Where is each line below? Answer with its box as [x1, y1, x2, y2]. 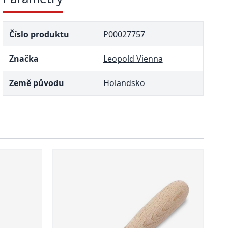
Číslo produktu [9, 28, 70, 40]
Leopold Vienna [103, 53, 163, 64]
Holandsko [103, 77, 145, 89]
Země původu [9, 77, 65, 89]
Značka [9, 53, 39, 64]
